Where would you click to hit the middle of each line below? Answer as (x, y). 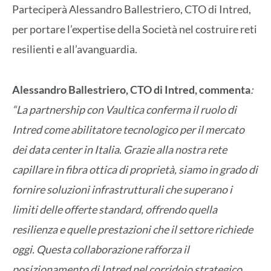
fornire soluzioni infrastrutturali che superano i (122, 189)
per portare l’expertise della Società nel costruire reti (135, 29)
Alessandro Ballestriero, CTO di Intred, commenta (131, 89)
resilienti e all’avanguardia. (75, 49)
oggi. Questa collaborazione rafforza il (101, 249)
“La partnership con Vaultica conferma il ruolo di (124, 109)
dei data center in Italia (66, 149)
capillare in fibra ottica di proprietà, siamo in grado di (135, 169)
